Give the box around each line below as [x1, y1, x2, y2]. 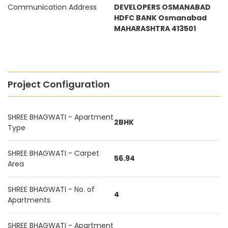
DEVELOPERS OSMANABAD [114, 2, 211, 12]
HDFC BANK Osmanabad [114, 13, 207, 23]
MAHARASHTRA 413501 [114, 23, 196, 34]
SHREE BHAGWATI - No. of [8, 184, 95, 194]
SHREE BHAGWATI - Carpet [8, 148, 99, 158]
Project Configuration [8, 78, 110, 91]
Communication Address [8, 2, 97, 12]
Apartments [8, 195, 50, 205]
